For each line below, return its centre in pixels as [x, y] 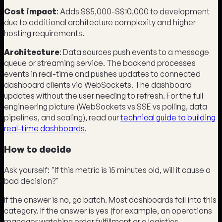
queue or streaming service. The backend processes [100, 63]
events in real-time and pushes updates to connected [102, 74]
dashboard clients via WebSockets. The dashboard [98, 84]
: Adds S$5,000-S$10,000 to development [133, 11]
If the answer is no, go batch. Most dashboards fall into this [110, 199]
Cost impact [30, 11]
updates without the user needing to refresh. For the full [104, 95]
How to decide [37, 149]
